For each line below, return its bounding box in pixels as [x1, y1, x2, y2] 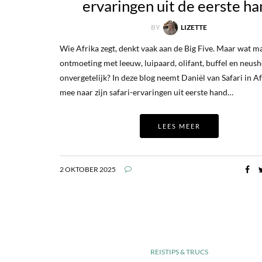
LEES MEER [157, 122, 201, 130]
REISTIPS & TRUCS [150, 247, 208, 257]
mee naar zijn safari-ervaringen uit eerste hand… [60, 87, 233, 98]
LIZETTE [181, 22, 208, 32]
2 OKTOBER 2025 [60, 165, 116, 174]
